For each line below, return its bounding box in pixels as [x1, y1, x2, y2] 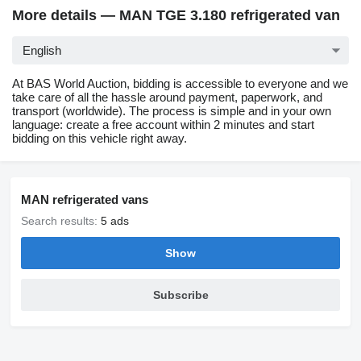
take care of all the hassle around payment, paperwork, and [12, 90, 322, 105]
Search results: [21, 214, 101, 228]
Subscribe [152, 288, 209, 302]
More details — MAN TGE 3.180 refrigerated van [12, 7, 340, 24]
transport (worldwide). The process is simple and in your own [12, 104, 331, 118]
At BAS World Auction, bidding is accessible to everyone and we [12, 77, 348, 91]
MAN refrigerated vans [21, 193, 148, 207]
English [23, 44, 61, 58]
